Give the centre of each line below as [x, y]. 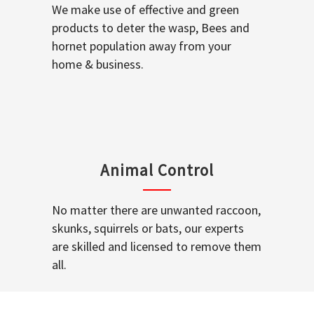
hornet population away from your [142, 46]
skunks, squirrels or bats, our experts [148, 228]
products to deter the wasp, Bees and [151, 27]
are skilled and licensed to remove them [157, 246]
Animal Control [157, 170]
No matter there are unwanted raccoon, [156, 210]
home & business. [98, 64]
